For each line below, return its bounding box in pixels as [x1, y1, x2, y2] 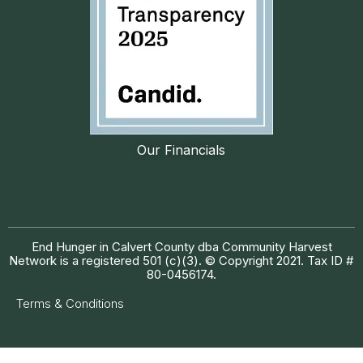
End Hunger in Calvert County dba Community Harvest [31, 239, 332, 255]
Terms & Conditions [16, 296, 124, 312]
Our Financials [137, 142, 226, 159]
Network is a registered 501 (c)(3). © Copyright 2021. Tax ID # [9, 253, 354, 269]
